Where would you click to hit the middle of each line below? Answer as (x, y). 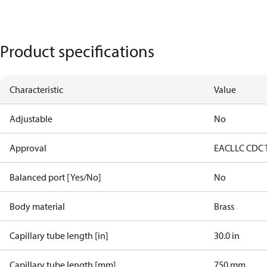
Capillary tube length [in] (59, 235)
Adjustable (31, 119)
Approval (28, 148)
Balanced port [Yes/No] (55, 177)
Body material (37, 206)
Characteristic (36, 89)
